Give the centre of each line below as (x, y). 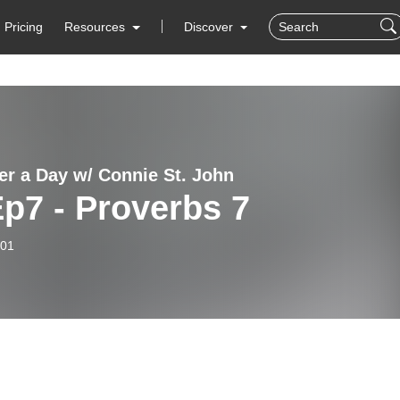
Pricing (24, 27)
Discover (210, 27)
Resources (95, 27)
